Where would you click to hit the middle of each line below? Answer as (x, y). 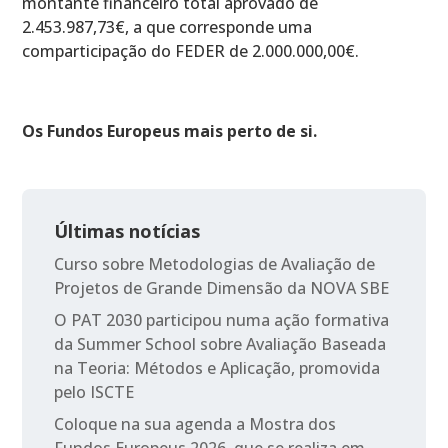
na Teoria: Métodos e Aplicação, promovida (217, 367)
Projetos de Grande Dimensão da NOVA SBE (222, 287)
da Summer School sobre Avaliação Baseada (220, 343)
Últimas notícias (127, 230)
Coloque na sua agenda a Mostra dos (195, 423)
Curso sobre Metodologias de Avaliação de (215, 263)
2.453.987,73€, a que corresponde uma (167, 26)
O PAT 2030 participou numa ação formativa (222, 319)
